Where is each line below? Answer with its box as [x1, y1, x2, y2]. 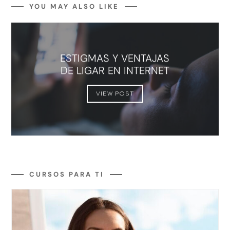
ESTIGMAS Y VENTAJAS [60, 51, 170, 65]
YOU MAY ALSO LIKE [29, 2, 120, 11]
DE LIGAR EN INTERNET [61, 64, 169, 78]
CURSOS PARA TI [29, 169, 105, 179]
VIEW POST [96, 90, 134, 98]
